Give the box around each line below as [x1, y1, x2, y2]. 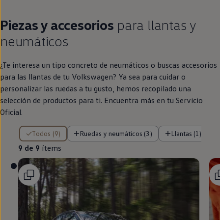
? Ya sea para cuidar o [113, 26, 186, 36]
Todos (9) [36, 83, 60, 92]
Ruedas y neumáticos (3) [83, 83, 152, 92]
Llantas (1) [174, 83, 201, 92]
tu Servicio [165, 49, 203, 59]
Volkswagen [72, 26, 113, 36]
